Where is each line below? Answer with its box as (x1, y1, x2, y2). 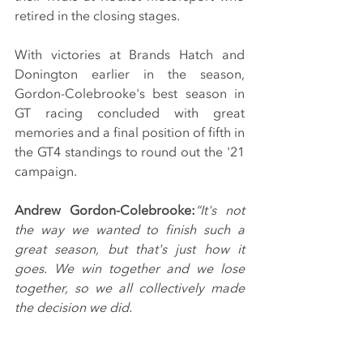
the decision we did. (15, 299, 132, 318)
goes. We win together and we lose (15, 260, 245, 279)
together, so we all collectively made (15, 280, 245, 298)
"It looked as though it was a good (15, 338, 245, 357)
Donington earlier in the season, (15, 66, 245, 84)
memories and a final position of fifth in (15, 124, 245, 143)
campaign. (15, 163, 77, 181)
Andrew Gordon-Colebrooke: (15, 202, 195, 220)
